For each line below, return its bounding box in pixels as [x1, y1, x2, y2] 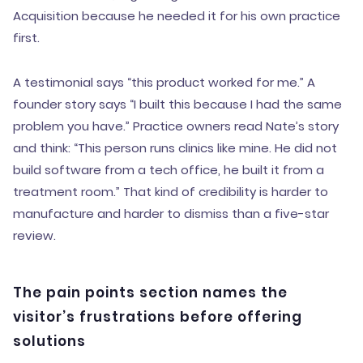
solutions [13, 331, 86, 351]
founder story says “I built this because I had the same [13, 96, 342, 113]
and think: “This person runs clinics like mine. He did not [13, 139, 337, 156]
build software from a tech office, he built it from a [13, 161, 324, 178]
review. [13, 227, 56, 244]
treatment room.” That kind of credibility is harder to [13, 183, 328, 200]
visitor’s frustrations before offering [13, 307, 302, 327]
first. [13, 29, 40, 46]
